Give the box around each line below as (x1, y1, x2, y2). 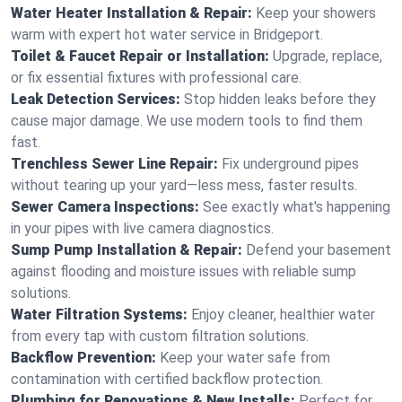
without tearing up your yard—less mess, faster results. (11, 177, 357, 194)
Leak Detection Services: (11, 91, 180, 108)
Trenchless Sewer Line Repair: (11, 155, 218, 172)
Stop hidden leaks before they (184, 91, 376, 108)
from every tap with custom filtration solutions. (11, 328, 309, 345)
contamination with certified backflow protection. (11, 371, 323, 388)
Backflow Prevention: (11, 349, 156, 366)
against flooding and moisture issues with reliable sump (11, 263, 356, 280)
